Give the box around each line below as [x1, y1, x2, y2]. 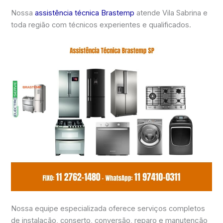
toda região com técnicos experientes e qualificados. [11, 20, 192, 29]
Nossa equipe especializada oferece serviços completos [11, 204, 206, 214]
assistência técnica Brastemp [35, 8, 135, 17]
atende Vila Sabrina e [134, 8, 208, 17]
